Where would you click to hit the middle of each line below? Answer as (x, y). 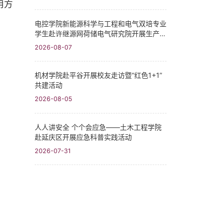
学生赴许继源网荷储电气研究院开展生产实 (101, 34)
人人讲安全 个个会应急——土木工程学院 (98, 127)
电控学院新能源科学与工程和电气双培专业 (101, 24)
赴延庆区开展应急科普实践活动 (83, 137)
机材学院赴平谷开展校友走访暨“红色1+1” (98, 75)
